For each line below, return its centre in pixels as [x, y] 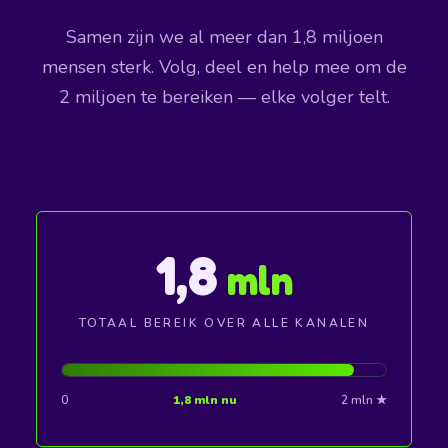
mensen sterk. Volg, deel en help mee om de [224, 67]
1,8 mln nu [204, 399]
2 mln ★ [364, 399]
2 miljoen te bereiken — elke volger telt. [224, 97]
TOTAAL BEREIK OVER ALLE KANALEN [224, 322]
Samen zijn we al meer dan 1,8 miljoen [224, 37]
